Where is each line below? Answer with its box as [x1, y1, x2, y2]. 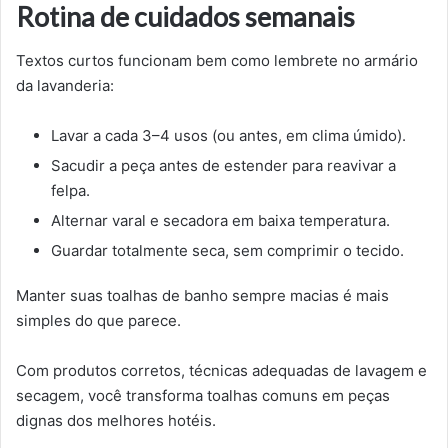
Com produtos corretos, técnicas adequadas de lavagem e [16, 361, 427, 381]
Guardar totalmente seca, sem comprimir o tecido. [51, 241, 404, 261]
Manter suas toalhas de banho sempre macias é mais [16, 286, 389, 306]
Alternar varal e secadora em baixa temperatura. [51, 211, 390, 231]
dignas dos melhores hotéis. [16, 411, 216, 431]
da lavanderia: [16, 76, 114, 96]
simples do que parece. [16, 311, 181, 331]
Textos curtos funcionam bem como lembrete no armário [16, 51, 418, 71]
